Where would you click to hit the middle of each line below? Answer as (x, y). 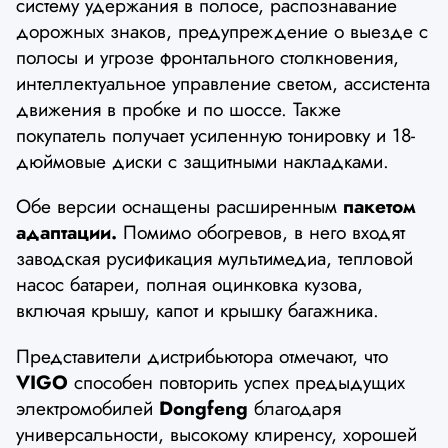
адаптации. (66, 232)
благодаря (294, 407)
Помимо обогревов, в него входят (261, 232)
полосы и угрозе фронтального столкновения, (207, 57)
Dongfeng (203, 407)
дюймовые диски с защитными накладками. (202, 161)
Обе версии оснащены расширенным (179, 206)
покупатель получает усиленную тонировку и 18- (215, 135)
